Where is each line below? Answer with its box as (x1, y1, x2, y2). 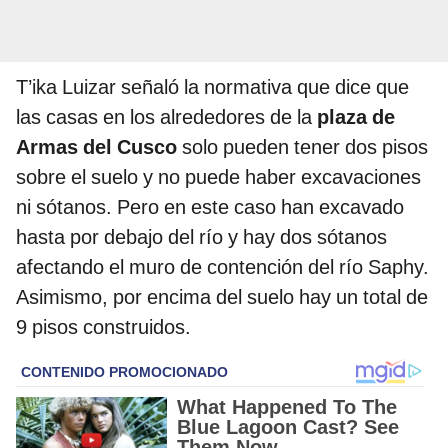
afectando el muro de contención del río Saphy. (16, 255, 429, 280)
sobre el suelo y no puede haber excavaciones (16, 165, 421, 190)
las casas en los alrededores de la (16, 105, 317, 130)
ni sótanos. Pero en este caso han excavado (16, 195, 404, 220)
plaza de (317, 105, 395, 130)
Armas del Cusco (16, 135, 177, 160)
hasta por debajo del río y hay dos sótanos (16, 225, 387, 250)
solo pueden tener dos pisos (177, 135, 428, 160)
